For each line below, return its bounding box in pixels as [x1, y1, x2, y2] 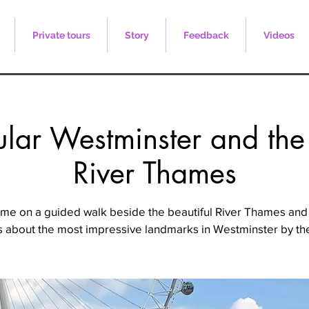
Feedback [183, 30, 229, 41]
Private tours [32, 30, 90, 41]
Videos [263, 30, 295, 41]
